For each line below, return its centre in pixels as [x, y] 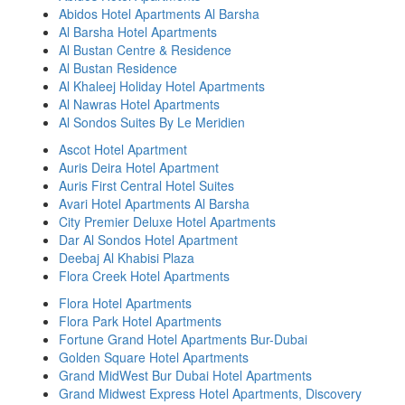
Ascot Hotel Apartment [123, 149]
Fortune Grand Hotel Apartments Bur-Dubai [183, 339]
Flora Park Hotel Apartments [140, 321]
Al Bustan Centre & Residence [145, 50]
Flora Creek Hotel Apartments [144, 276]
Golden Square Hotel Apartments [154, 357]
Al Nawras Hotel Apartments [139, 104]
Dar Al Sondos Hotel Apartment [148, 240]
